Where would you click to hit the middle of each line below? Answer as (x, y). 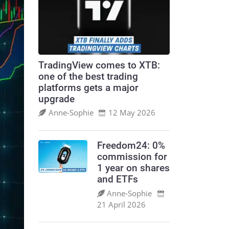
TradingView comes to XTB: (99, 65)
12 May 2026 (132, 113)
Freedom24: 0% (131, 146)
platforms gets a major (89, 88)
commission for (132, 157)
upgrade (57, 99)
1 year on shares (133, 168)
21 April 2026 (121, 204)
